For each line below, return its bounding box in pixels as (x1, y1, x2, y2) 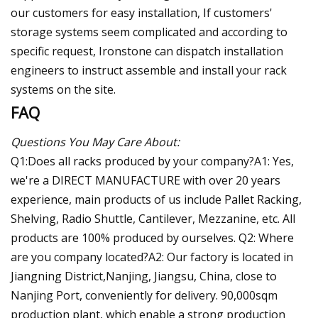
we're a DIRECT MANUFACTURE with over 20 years (11, 172, 280, 188)
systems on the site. (11, 81, 116, 97)
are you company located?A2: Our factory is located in (11, 248, 293, 265)
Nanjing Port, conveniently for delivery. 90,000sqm (11, 287, 278, 303)
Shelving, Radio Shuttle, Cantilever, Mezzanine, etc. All (11, 210, 295, 226)
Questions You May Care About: (11, 133, 180, 150)
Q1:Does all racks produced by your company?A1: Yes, (11, 153, 294, 169)
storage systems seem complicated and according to (11, 23, 287, 40)
